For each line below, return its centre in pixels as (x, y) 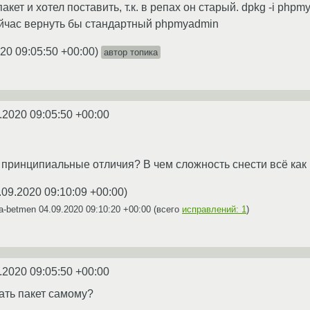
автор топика (131, 53)
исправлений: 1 (214, 210)
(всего (166, 210)
